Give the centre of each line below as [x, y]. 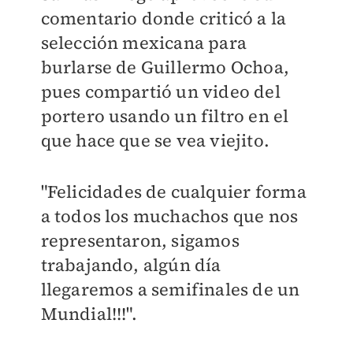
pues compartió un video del [160, 91]
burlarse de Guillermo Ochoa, [165, 67]
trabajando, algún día [131, 264]
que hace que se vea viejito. [155, 140]
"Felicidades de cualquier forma [173, 191]
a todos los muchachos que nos [169, 216]
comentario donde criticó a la [163, 18]
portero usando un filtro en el [165, 115]
